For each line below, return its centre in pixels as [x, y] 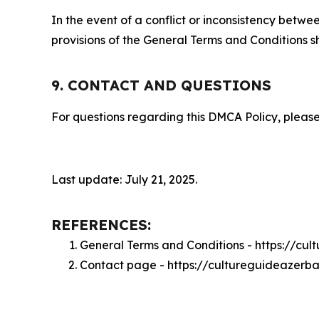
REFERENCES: [101, 225]
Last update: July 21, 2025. [124, 179]
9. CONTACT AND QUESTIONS [161, 85]
